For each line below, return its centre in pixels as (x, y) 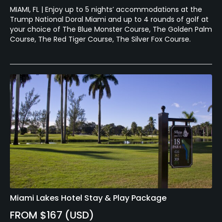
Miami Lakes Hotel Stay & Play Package (88, 198)
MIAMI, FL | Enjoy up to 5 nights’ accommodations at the (106, 10)
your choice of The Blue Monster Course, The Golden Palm (111, 29)
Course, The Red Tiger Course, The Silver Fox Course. (100, 39)
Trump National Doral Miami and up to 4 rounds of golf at (109, 20)
